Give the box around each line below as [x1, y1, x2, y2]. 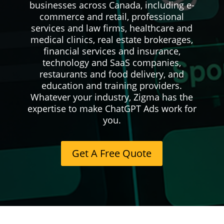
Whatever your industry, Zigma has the [30, 90, 193, 103]
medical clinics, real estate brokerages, [30, 33, 193, 45]
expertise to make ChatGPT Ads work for [27, 102, 196, 114]
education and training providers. [41, 79, 182, 91]
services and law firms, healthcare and [31, 21, 193, 34]
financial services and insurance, [43, 44, 180, 57]
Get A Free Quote [72, 146, 152, 160]
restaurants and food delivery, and [39, 67, 184, 80]
